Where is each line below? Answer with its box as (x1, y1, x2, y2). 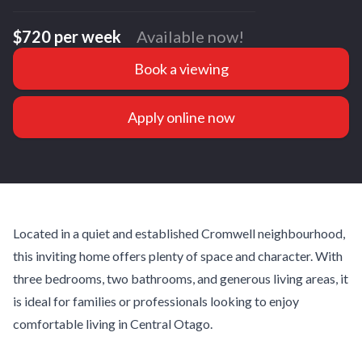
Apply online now (127, 108, 235, 126)
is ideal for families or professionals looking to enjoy (13, 293, 299, 309)
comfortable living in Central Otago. (13, 316, 213, 331)
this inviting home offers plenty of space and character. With (13, 248, 343, 263)
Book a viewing (133, 60, 229, 78)
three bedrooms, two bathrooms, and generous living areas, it (13, 271, 348, 286)
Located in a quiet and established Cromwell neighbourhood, (13, 225, 345, 241)
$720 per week (13, 27, 121, 46)
